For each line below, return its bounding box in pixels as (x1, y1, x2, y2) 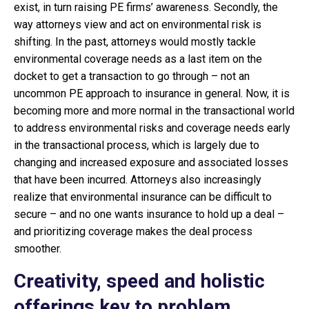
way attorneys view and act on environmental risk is (14, 18, 261, 31)
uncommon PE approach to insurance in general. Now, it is (14, 87, 290, 100)
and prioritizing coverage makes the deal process (14, 225, 252, 238)
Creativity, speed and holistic (14, 270, 265, 292)
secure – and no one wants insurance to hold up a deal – (14, 208, 284, 221)
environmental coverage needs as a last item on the (14, 52, 262, 66)
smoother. (14, 242, 61, 255)
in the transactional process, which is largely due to (14, 139, 259, 152)
